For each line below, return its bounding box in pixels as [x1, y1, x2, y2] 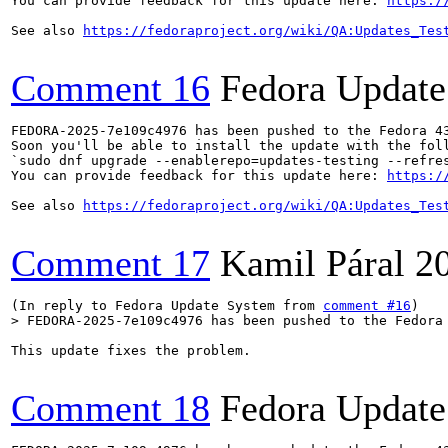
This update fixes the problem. [11, 343, 251, 358]
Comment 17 [11, 242, 210, 284]
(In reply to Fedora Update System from [11, 298, 323, 313]
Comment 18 [11, 387, 210, 429]
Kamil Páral [220, 242, 405, 284]
